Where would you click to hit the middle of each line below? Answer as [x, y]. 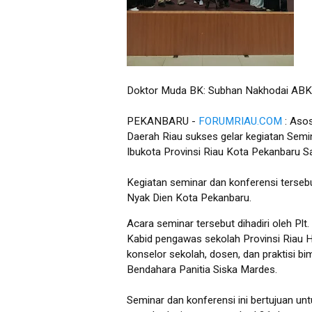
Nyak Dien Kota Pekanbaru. [189, 198]
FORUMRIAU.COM [240, 122]
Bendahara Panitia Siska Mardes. [202, 270]
